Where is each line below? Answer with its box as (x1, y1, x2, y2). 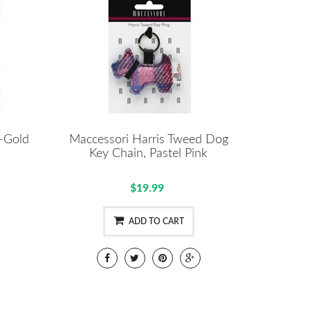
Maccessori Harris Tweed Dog (69, 133, 228, 146)
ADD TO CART (128, 217, 184, 226)
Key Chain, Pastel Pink (89, 147, 208, 160)
